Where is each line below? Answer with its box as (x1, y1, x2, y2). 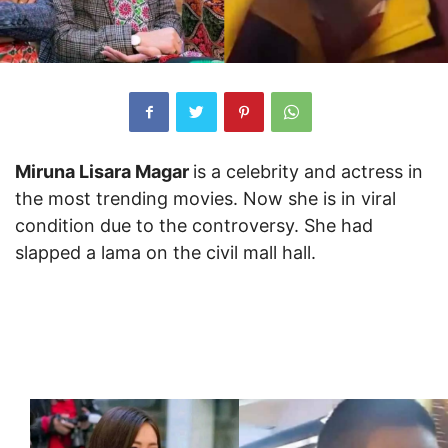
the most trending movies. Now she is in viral (15, 187, 396, 209)
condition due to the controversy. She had (15, 214, 373, 236)
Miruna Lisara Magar (15, 160, 193, 182)
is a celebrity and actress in (193, 160, 423, 182)
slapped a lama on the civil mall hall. (15, 241, 316, 263)
